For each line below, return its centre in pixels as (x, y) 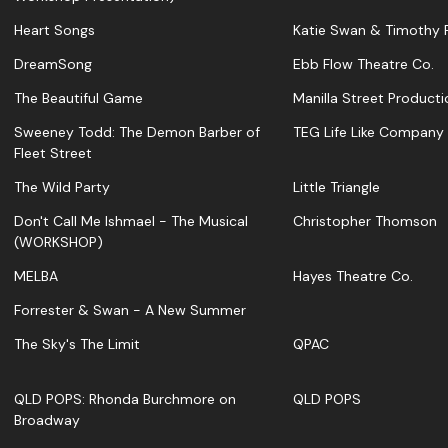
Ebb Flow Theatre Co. (363, 64)
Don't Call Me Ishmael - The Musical (131, 221)
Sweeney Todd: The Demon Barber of (137, 132)
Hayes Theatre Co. (353, 276)
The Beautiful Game (78, 98)
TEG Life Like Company (368, 132)
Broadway (47, 420)
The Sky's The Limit (77, 344)
